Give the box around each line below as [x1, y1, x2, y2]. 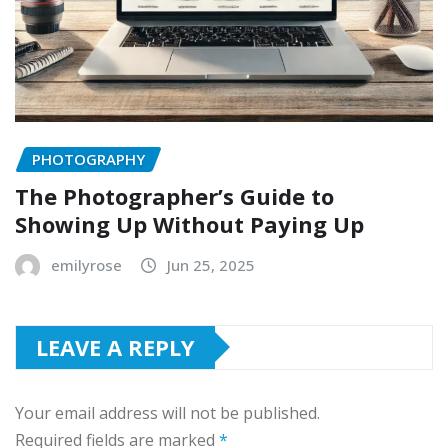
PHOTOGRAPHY [32, 149, 145, 170]
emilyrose [51, 254, 122, 275]
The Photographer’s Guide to [15, 180, 334, 211]
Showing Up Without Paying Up [15, 208, 364, 239]
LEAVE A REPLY [36, 331, 195, 362]
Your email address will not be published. [15, 401, 320, 424]
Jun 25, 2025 [167, 254, 255, 275]
